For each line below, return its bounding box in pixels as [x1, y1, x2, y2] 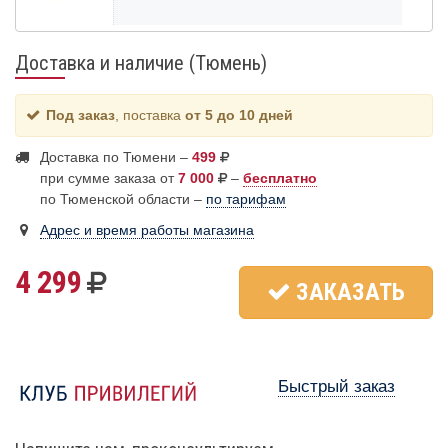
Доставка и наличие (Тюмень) [15, 51, 267, 75]
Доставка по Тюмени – [40, 149, 192, 165]
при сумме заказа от [40, 170, 178, 186]
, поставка [115, 107, 185, 123]
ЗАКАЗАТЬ [291, 278, 405, 306]
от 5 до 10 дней [185, 107, 293, 123]
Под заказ [46, 107, 115, 123]
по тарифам [206, 191, 286, 207]
